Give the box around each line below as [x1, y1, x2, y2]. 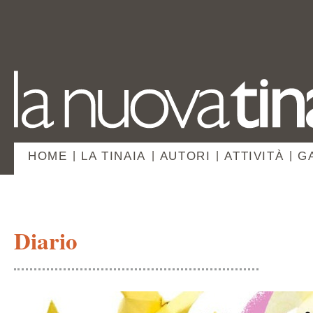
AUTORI [159, 150, 211, 163]
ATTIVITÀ [224, 150, 284, 163]
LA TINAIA [81, 150, 146, 163]
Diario [14, 224, 78, 257]
